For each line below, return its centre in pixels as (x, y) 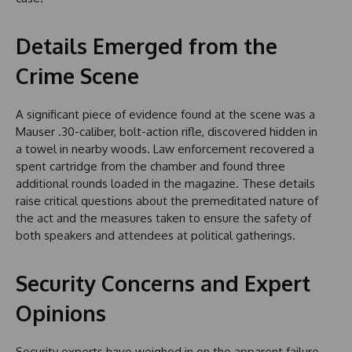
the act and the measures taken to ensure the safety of (163, 218)
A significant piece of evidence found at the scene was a (165, 114)
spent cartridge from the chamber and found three (150, 166)
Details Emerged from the (147, 45)
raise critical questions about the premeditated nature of (167, 200)
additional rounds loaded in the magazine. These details (165, 183)
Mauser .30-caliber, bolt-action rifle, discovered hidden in (167, 131)
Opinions (61, 312)
